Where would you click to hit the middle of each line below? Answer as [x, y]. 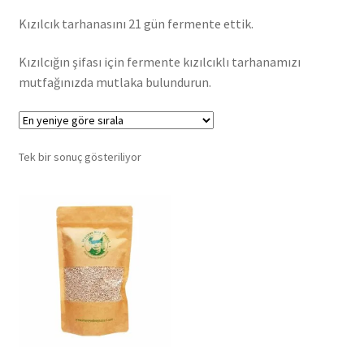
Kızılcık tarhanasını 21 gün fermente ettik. [136, 23]
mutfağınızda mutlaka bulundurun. [115, 82]
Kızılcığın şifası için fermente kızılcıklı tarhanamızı [159, 62]
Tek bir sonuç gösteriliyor [80, 156]
